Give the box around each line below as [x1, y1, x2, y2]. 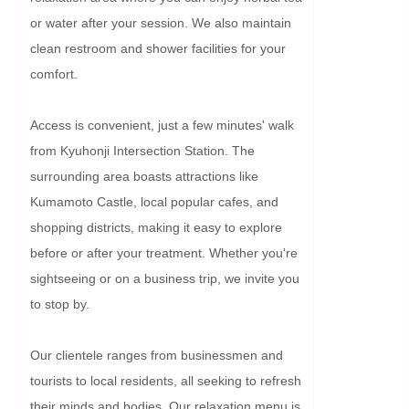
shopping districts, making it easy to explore [30, 219, 282, 235]
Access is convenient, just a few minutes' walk [30, 117, 294, 132]
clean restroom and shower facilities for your [30, 40, 286, 56]
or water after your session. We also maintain [30, 15, 291, 30]
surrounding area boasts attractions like [30, 168, 258, 184]
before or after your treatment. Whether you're [30, 245, 298, 260]
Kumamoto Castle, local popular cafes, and [30, 194, 278, 209]
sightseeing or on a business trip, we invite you [30, 270, 299, 286]
